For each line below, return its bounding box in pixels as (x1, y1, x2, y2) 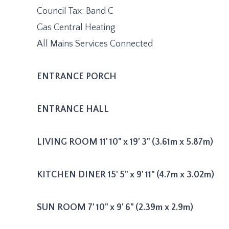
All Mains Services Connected (37, 38, 153, 49)
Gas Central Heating (37, 22, 116, 33)
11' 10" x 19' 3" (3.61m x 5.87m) (100, 136, 213, 147)
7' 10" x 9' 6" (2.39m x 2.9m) (88, 202, 193, 213)
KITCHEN (37, 169, 76, 180)
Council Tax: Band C (37, 6, 113, 16)
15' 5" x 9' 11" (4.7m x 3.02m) (108, 169, 214, 180)
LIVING (37, 136, 67, 147)
